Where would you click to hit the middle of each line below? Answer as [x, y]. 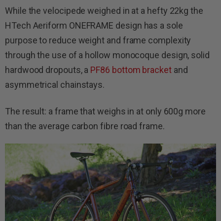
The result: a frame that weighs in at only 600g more [105, 111]
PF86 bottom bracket [132, 70]
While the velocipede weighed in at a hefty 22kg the [104, 10]
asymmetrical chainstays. [55, 84]
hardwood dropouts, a [48, 70]
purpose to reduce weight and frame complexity [98, 40]
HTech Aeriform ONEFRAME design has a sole [94, 25]
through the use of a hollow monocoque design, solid [107, 55]
